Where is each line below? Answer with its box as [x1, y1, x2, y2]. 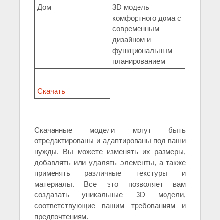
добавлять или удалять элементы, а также [34, 158, 186, 167]
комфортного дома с [112, 14, 181, 23]
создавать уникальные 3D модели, [34, 191, 186, 199]
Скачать [37, 87, 65, 96]
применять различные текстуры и [34, 169, 186, 178]
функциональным [112, 46, 172, 55]
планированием [112, 57, 165, 66]
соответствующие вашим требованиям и [34, 201, 186, 210]
